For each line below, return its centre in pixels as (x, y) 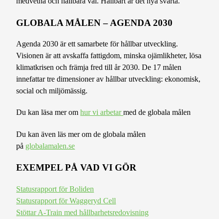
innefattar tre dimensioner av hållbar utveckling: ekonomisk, (109, 79)
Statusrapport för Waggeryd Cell (66, 200)
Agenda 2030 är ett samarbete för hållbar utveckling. (97, 44)
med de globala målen (157, 112)
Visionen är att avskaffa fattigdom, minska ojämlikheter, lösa (109, 55)
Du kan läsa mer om (48, 112)
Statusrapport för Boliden (55, 189)
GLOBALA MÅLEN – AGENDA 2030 (95, 22)
